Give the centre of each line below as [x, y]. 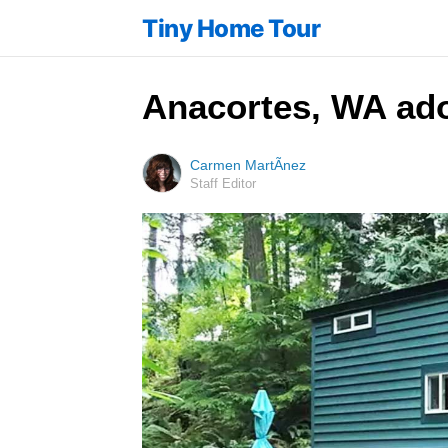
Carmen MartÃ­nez [248, 165]
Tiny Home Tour [231, 28]
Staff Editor [223, 183]
